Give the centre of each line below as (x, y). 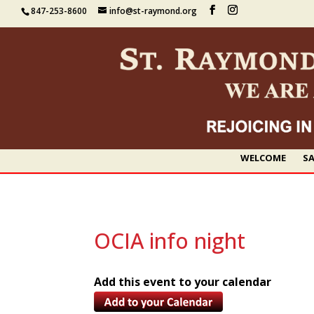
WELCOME (263, 157)
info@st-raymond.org (153, 11)
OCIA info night (170, 240)
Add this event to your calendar (183, 281)
